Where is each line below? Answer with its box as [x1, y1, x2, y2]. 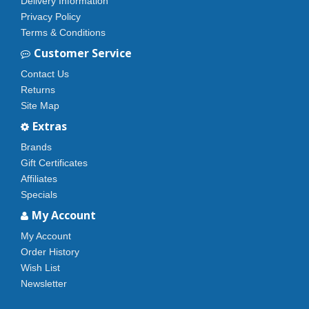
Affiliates [21, 173, 57, 184]
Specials [21, 189, 57, 200]
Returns [21, 84, 55, 95]
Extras [32, 119, 67, 134]
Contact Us [21, 68, 69, 79]
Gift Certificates [21, 157, 88, 168]
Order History [21, 246, 79, 257]
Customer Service [34, 46, 132, 61]
